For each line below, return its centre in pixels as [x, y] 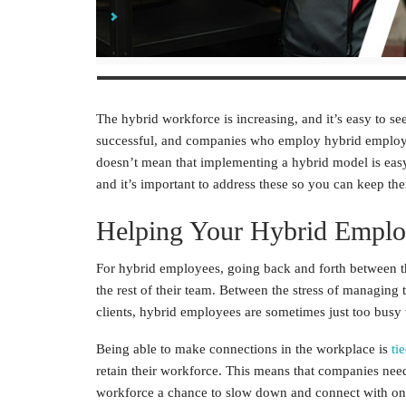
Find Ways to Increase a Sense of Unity [225, 17]
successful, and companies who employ [210, 140]
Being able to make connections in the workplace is [244, 349]
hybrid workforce [171, 119]
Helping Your [173, 231]
